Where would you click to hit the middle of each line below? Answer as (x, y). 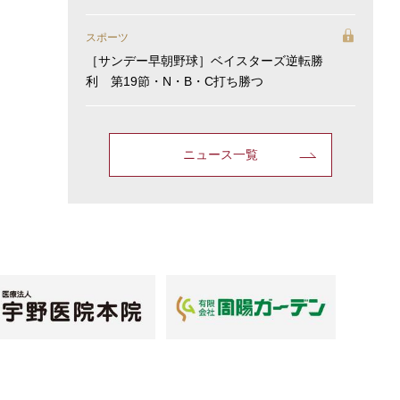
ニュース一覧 (220, 155)
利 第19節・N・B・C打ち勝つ (174, 82)
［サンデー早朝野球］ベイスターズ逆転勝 (204, 61)
